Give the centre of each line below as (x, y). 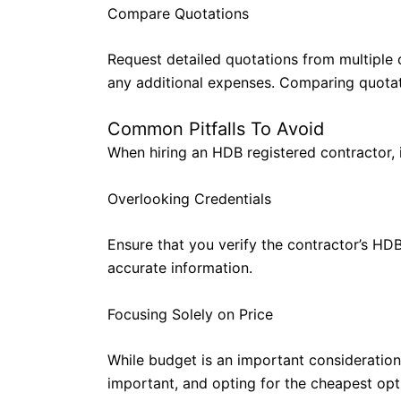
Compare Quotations (178, 13)
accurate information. (180, 268)
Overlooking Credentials (189, 198)
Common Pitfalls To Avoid (216, 129)
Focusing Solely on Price (190, 314)
